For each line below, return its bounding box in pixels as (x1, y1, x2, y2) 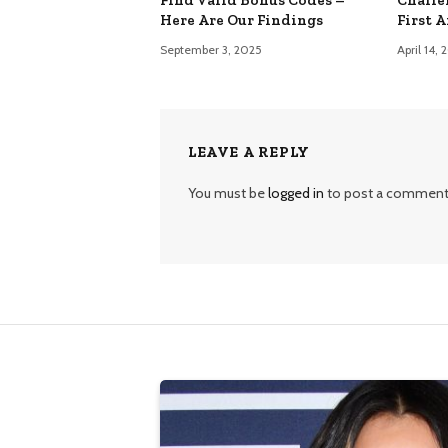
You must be (188, 183, 268, 202)
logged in (268, 183, 324, 202)
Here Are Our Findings (160, 10, 323, 29)
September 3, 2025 (160, 41, 262, 57)
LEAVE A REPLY (188, 142, 310, 161)
